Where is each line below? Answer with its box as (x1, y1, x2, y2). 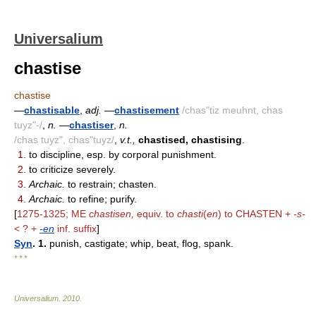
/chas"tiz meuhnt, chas (182, 104, 283, 116)
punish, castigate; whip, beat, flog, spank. (47, 238, 233, 249)
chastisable (24, 104, 80, 116)
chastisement (114, 104, 179, 116)
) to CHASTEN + (218, 208, 293, 219)
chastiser (69, 119, 114, 130)
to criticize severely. (26, 164, 116, 175)
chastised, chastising (138, 134, 242, 145)
